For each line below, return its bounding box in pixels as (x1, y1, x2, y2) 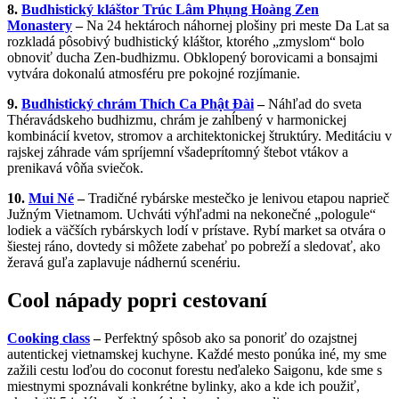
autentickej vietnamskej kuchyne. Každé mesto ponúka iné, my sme (7, 346, 387, 362)
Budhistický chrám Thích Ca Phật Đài (21, 95, 254, 111)
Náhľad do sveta (268, 95, 362, 111)
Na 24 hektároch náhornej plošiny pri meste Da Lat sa (86, 17, 389, 33)
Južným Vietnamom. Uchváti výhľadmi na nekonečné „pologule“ (7, 206, 376, 222)
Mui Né (28, 190, 74, 206)
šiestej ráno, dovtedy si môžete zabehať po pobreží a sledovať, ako (7, 238, 380, 254)
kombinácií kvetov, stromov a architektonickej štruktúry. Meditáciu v (7, 127, 392, 143)
